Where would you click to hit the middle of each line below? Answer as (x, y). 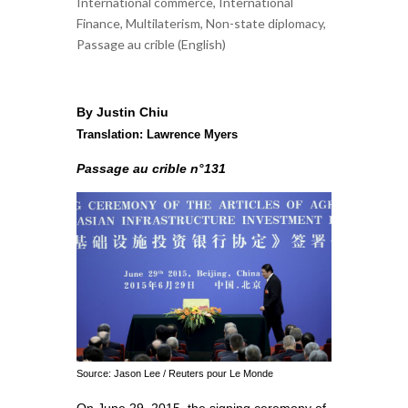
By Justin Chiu (122, 112)
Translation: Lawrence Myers (157, 134)
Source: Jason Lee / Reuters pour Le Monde (175, 374)
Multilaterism (163, 23)
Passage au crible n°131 (151, 168)
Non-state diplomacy (265, 23)
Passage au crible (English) (151, 44)
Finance (98, 23)
